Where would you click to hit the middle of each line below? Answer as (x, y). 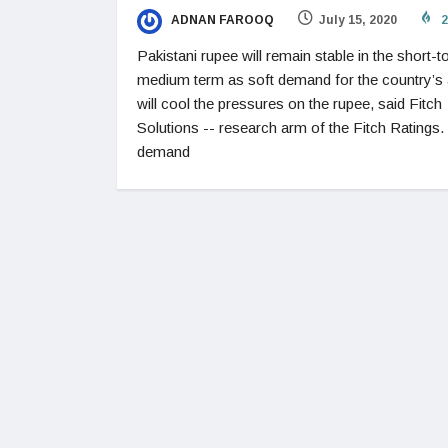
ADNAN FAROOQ (221, 20)
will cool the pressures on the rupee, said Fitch (289, 103)
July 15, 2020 (358, 20)
